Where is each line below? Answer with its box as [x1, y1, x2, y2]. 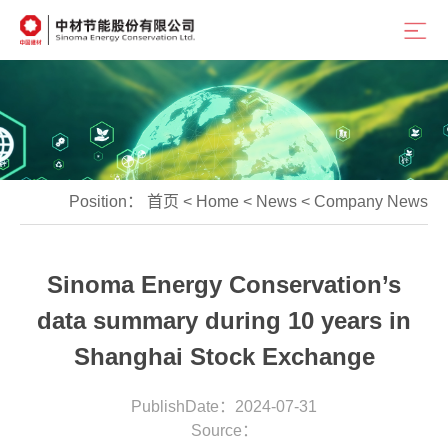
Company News [314, 193, 428, 210]
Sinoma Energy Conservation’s [47, 271, 401, 298]
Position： [69, 193, 147, 210]
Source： [190, 422, 258, 439]
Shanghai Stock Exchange [73, 343, 375, 370]
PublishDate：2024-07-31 [131, 398, 317, 415]
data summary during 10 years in [37, 307, 411, 334]
